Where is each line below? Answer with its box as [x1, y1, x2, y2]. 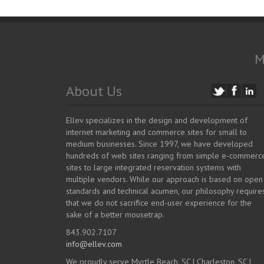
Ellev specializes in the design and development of [66, 115, 247, 126]
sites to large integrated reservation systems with [66, 162, 241, 173]
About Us [66, 82, 122, 100]
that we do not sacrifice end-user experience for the [66, 197, 252, 208]
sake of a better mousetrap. [66, 209, 164, 220]
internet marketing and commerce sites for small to [66, 127, 247, 137]
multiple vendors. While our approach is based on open [66, 174, 263, 184]
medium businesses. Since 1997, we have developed [66, 138, 253, 149]
